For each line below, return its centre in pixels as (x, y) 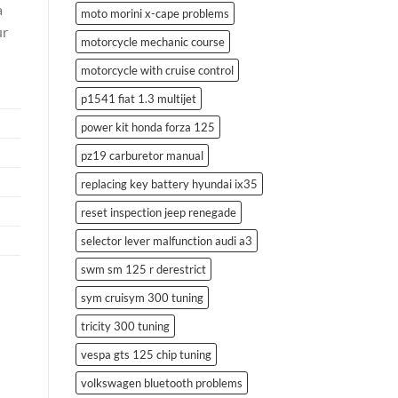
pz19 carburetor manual (142, 155)
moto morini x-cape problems (155, 13)
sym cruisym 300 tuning (142, 297)
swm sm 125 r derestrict (143, 269)
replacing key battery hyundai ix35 (169, 183)
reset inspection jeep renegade (158, 212)
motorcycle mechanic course (152, 41)
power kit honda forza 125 (147, 127)
